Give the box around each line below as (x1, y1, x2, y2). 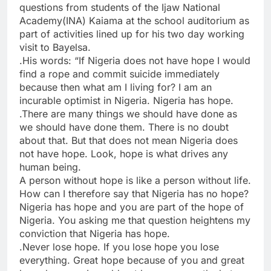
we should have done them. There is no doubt (19, 120, 229, 133)
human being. (19, 160, 81, 173)
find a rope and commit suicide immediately (19, 67, 220, 80)
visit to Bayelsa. (19, 41, 91, 53)
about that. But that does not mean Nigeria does (19, 134, 238, 146)
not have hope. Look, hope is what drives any (19, 147, 228, 160)
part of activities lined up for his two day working (19, 27, 244, 40)
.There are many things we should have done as (19, 107, 237, 120)
